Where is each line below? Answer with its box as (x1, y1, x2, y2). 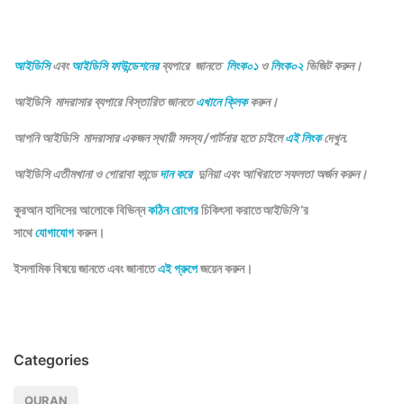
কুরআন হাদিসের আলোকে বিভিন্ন (14, 201, 148, 217)
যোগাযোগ (35, 224, 74, 240)
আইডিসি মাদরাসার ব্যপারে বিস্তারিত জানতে (14, 93, 196, 109)
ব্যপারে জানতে (159, 57, 226, 73)
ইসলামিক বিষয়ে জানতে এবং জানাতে (14, 260, 158, 276)
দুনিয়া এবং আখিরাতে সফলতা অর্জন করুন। (195, 165, 367, 181)
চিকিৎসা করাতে (198, 201, 262, 217)
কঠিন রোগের (148, 201, 198, 217)
